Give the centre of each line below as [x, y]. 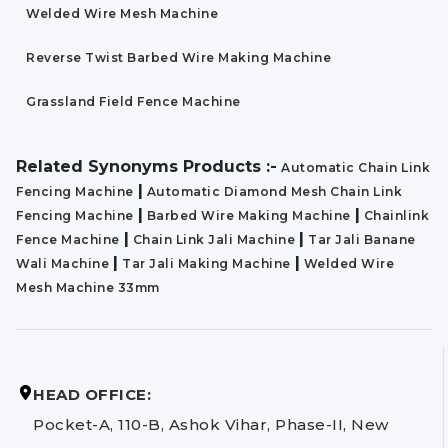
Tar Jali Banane [362, 240]
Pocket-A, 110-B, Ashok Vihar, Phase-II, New [211, 425]
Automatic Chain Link [355, 168]
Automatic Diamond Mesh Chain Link [274, 192]
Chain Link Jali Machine [213, 240]
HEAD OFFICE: [92, 395]
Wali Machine [62, 264]
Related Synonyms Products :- [146, 167]
